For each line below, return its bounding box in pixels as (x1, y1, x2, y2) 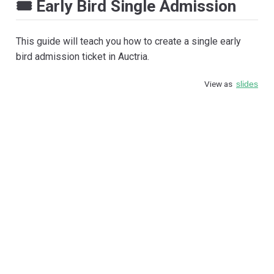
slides (236, 79, 258, 89)
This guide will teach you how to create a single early (16, 35, 241, 47)
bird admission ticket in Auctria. (16, 50, 149, 62)
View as (204, 78, 236, 89)
